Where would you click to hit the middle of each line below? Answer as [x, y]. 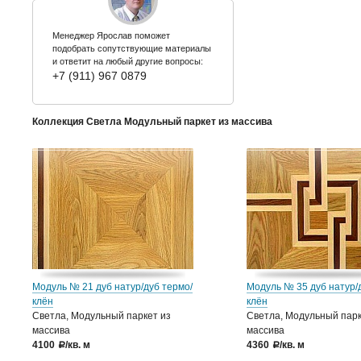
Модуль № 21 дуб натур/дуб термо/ [112, 287]
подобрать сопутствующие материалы [132, 48]
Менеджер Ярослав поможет [111, 35]
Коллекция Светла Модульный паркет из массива [152, 122]
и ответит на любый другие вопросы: [128, 61]
